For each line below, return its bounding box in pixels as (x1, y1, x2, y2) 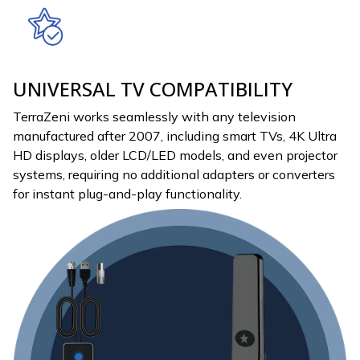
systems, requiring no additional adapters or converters (13, 166, 335, 183)
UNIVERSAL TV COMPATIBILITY (13, 76, 292, 103)
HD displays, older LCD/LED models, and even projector (13, 147, 337, 164)
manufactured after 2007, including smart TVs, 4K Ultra (13, 128, 337, 145)
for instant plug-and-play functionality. (13, 186, 242, 202)
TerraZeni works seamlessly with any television (13, 108, 296, 125)
